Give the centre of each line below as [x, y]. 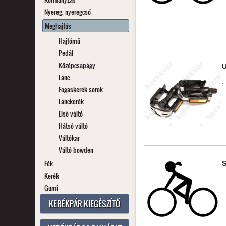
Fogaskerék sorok [80, 89]
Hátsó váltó [73, 126]
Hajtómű [69, 41]
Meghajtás [58, 26]
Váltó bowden [76, 150]
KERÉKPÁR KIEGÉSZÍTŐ [85, 204]
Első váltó [70, 114]
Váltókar [69, 138]
